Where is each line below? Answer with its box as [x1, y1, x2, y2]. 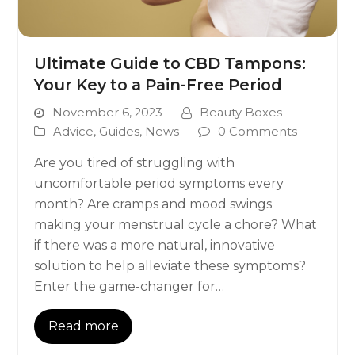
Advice [53, 124, 94, 139]
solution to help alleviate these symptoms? [34, 258, 307, 274]
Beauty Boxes [200, 105, 283, 120]
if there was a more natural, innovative [34, 238, 276, 254]
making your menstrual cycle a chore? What [34, 217, 318, 233]
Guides [99, 124, 140, 139]
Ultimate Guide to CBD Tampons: [34, 54, 307, 74]
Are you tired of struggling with [34, 155, 235, 171]
